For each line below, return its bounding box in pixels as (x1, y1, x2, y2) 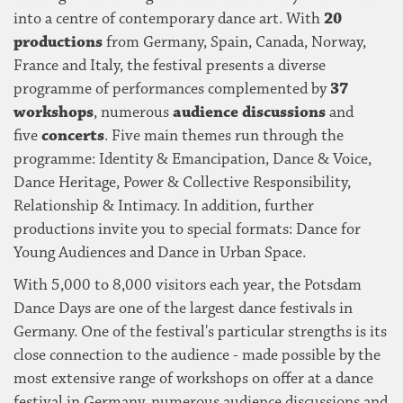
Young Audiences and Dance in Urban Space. (13, 243, 306, 264)
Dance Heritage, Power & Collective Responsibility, (13, 173, 351, 193)
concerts (41, 126, 104, 147)
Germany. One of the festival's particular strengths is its (13, 322, 387, 343)
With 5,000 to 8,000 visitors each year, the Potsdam (13, 275, 362, 296)
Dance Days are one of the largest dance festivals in (13, 299, 353, 319)
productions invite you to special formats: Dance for (13, 219, 361, 240)
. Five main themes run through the (104, 126, 344, 147)
